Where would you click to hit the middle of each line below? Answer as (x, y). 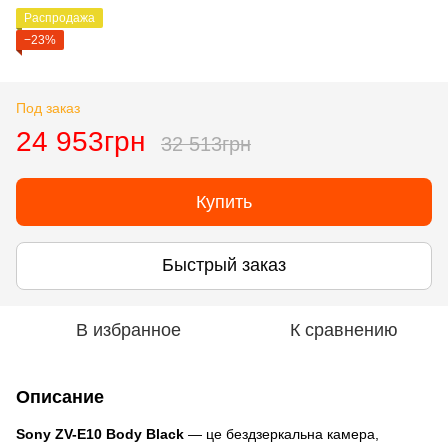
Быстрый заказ (224, 265)
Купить (224, 201)
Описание (60, 396)
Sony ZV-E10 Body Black (100, 433)
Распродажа (59, 17)
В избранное (128, 329)
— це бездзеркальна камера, (281, 433)
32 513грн (206, 143)
